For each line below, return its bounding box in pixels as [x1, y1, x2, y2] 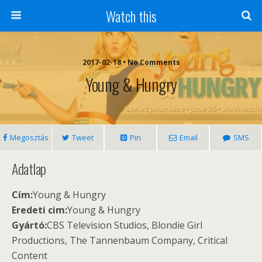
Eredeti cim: [12, 204, 67, 216]
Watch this [105, 5, 157, 26]
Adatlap [12, 158, 46, 179]
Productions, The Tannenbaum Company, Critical [12, 234, 227, 247]
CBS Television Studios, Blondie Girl [47, 219, 202, 232]
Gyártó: [12, 219, 47, 232]
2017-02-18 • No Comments [82, 57, 180, 67]
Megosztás [10, 132, 49, 143]
